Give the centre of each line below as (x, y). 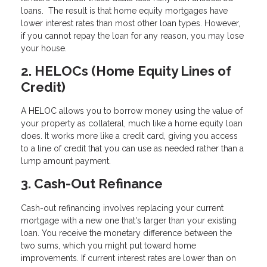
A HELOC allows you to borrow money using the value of (132, 111)
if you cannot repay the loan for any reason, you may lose (132, 35)
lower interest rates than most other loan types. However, (131, 23)
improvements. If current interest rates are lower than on (128, 258)
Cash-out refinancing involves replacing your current (122, 208)
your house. (44, 48)
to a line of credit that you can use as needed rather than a (132, 149)
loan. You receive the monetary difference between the (126, 233)
